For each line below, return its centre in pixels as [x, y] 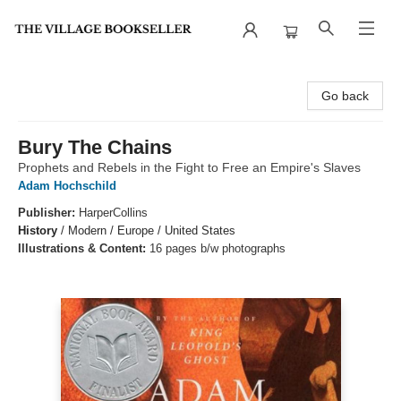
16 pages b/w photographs [218, 248]
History [38, 230]
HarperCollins [113, 213]
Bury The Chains [95, 147]
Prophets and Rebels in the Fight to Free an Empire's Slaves [189, 167]
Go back [345, 96]
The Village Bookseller [77, 76]
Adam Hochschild [67, 186]
